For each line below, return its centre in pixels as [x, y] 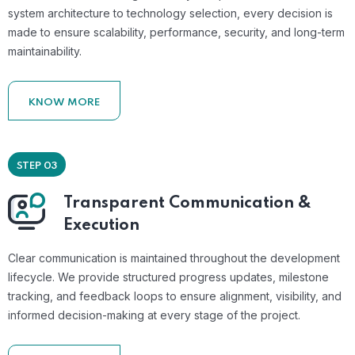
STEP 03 [37, 166]
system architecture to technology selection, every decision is [170, 13]
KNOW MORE [64, 102]
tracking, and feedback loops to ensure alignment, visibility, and [175, 296]
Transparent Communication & [187, 203]
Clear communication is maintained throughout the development [174, 258]
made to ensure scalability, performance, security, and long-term [176, 32]
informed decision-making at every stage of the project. [154, 315]
